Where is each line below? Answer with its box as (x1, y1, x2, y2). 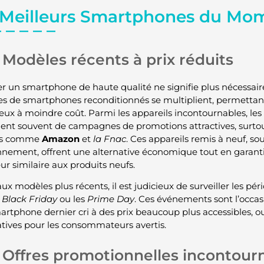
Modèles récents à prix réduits (2, 51, 233, 69)
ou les (57, 193, 87, 205)
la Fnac (93, 133, 126, 145)
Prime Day (87, 193, 134, 205)
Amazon (41, 133, 80, 145)
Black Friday (1, 193, 57, 205)
